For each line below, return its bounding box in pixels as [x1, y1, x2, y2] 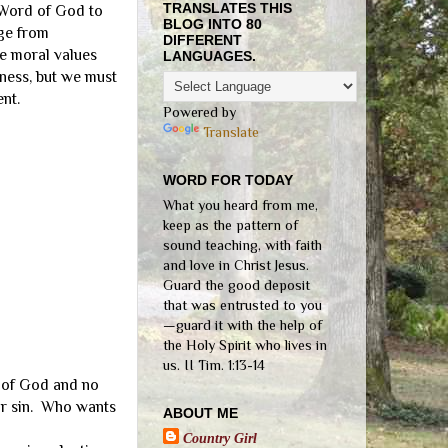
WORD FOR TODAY [163, 172, 293, 189]
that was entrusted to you [163, 297, 322, 314]
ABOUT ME [163, 405, 238, 422]
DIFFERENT [163, 32, 242, 49]
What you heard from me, [163, 197, 318, 214]
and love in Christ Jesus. [163, 257, 309, 274]
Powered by [163, 104, 236, 121]
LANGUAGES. [163, 48, 256, 65]
